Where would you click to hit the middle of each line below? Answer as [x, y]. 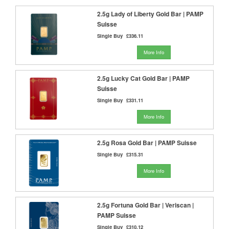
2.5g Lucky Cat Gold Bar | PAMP [144, 78]
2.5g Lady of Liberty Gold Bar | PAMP [151, 14]
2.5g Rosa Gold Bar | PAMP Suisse [147, 142]
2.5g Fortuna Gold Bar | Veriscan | [146, 205]
